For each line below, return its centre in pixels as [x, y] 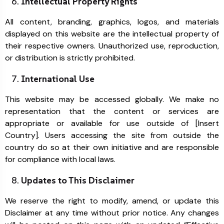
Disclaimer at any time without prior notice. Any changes [112, 213]
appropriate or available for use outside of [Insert [112, 123]
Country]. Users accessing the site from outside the [112, 135]
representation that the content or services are [112, 111]
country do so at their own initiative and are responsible [112, 147]
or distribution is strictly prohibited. [70, 58]
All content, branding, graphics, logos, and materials [112, 22]
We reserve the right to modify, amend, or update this [112, 201]
